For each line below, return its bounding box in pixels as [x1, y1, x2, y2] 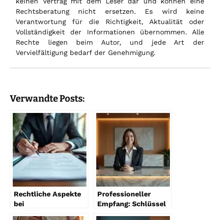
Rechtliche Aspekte [14, 190, 81, 198]
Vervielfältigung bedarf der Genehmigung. [16, 48, 156, 56]
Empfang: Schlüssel [97, 199, 166, 208]
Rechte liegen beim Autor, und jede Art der [16, 38, 204, 46]
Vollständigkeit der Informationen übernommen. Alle [16, 27, 204, 36]
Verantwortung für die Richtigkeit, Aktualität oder [16, 17, 204, 26]
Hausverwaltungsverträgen [14, 209, 108, 218]
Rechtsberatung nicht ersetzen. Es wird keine [16, 7, 204, 15]
